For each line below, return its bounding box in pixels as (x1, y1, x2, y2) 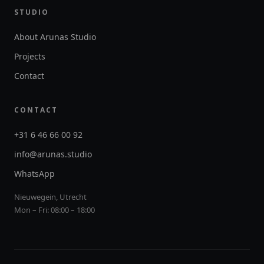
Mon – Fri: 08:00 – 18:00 (14, 204, 95, 215)
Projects (14, 51, 45, 62)
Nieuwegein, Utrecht (14, 192, 87, 202)
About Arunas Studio (14, 31, 96, 42)
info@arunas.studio (14, 148, 92, 160)
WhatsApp (14, 168, 55, 179)
